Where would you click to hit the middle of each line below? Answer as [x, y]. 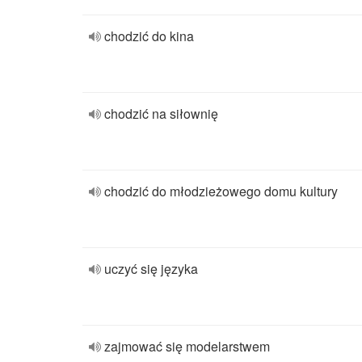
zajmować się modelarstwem [187, 346]
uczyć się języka [151, 269]
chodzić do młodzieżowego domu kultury [221, 191]
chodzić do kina [149, 36]
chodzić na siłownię [161, 114]
